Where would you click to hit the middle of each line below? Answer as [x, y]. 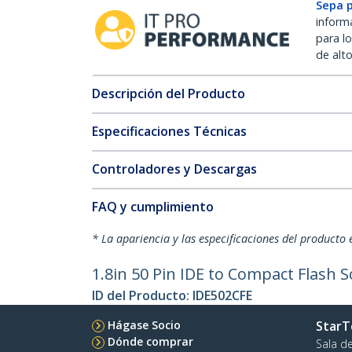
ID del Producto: [142, 295]
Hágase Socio [144, 325]
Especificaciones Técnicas [169, 131]
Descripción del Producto [169, 93]
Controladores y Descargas [174, 169]
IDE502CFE [222, 295]
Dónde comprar [150, 341]
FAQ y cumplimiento [153, 207]
